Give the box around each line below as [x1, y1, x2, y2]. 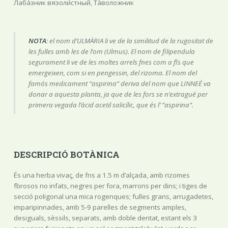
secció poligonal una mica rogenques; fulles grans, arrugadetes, [13, 192, 213, 202]
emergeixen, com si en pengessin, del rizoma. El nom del [28, 68, 197, 78]
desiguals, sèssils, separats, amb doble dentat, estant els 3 [13, 213, 197, 223]
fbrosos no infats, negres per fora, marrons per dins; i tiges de [13, 181, 207, 191]
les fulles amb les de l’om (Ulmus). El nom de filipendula [28, 47, 195, 56]
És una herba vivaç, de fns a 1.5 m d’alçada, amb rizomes [13, 170, 190, 180]
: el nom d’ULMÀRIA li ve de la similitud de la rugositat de [46, 36, 214, 46]
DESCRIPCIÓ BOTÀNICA [13, 149, 120, 161]
